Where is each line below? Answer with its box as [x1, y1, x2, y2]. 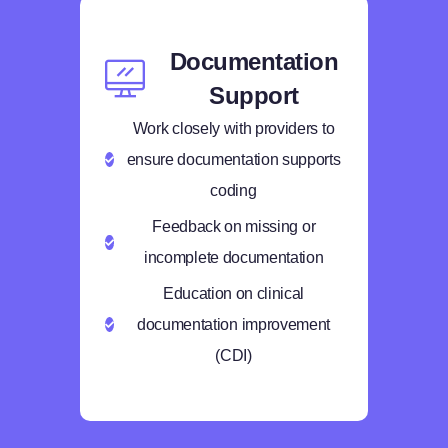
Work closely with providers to [132, 120, 335, 137]
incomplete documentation [144, 249, 324, 266]
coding [210, 182, 257, 199]
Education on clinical [162, 285, 305, 302]
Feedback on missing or [152, 218, 316, 235]
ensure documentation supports [126, 151, 341, 168]
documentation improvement [137, 316, 330, 333]
